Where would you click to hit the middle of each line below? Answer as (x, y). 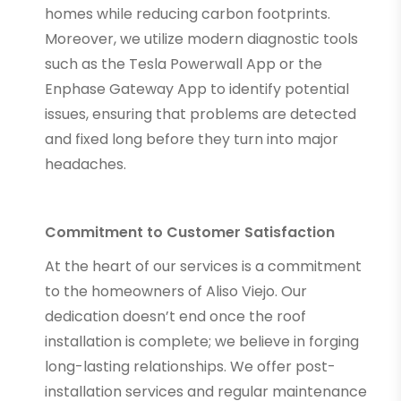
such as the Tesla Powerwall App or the (183, 64)
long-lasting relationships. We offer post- (190, 366)
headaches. (85, 164)
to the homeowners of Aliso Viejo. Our (176, 291)
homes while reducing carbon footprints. (188, 13)
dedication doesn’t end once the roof (175, 316)
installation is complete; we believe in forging (202, 341)
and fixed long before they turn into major (192, 139)
